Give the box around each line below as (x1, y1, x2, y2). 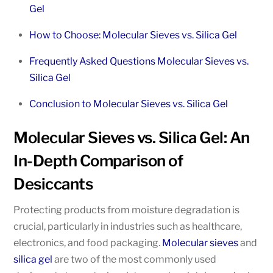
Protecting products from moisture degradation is (13, 204, 240, 216)
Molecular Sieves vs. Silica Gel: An (13, 127, 250, 147)
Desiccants (13, 174, 93, 193)
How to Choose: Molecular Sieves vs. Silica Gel (29, 29, 237, 41)
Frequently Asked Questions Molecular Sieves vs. (29, 55, 249, 68)
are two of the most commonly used (52, 253, 217, 265)
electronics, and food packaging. (13, 236, 163, 249)
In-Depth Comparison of (13, 151, 183, 170)
